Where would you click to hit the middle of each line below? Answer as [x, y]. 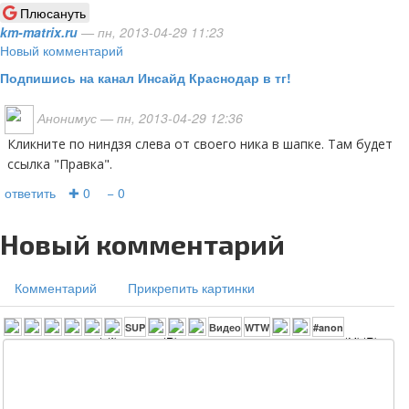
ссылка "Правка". [60, 164]
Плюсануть [53, 13]
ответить [30, 193]
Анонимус [67, 117]
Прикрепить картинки [191, 288]
